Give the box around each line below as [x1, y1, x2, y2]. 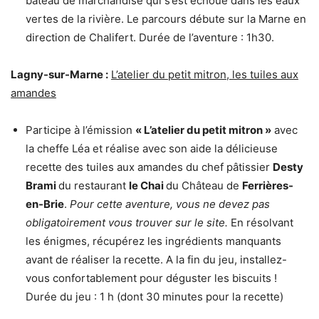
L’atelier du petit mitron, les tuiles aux [111, 67, 298, 81]
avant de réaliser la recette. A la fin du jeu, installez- [26, 252, 287, 266]
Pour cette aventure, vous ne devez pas [67, 197, 270, 211]
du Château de [166, 178, 242, 192]
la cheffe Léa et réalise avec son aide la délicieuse [26, 141, 278, 155]
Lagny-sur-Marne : [11, 67, 108, 81]
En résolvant [228, 215, 293, 229]
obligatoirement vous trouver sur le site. [26, 215, 228, 229]
